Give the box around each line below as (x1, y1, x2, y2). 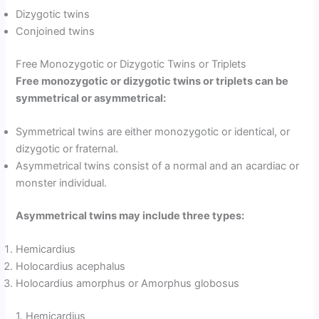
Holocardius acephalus (16, 260, 126, 273)
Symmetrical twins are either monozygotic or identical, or (16, 125, 291, 139)
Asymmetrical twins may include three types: (16, 209, 245, 222)
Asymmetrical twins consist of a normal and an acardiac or (16, 159, 300, 173)
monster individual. (16, 177, 108, 190)
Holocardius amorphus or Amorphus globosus (16, 277, 240, 291)
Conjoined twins (16, 24, 95, 38)
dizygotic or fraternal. (16, 142, 119, 156)
